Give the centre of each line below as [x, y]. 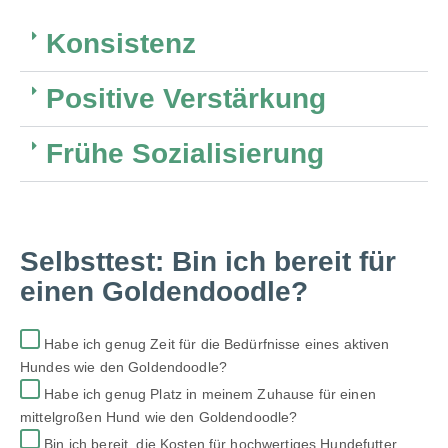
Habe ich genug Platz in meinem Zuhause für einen [208, 393]
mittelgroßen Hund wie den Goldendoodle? [159, 416]
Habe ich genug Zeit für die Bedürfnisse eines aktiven [215, 343]
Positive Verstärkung [186, 98]
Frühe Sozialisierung [185, 153]
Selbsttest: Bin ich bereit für [208, 261]
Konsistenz [121, 43]
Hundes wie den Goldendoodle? [123, 366]
